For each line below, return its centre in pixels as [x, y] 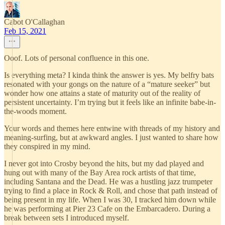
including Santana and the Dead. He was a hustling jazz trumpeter [108, 182]
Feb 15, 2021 [25, 31]
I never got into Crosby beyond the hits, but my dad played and [104, 163]
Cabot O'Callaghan [34, 22]
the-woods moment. [35, 111]
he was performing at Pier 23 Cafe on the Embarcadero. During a [107, 209]
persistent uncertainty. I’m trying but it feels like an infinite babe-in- [110, 102]
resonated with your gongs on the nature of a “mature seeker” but [107, 84]
